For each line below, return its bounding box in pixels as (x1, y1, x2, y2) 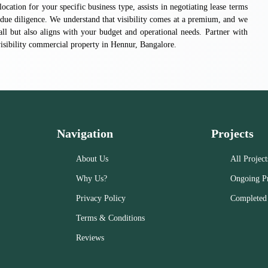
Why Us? (76, 174, 108, 184)
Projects (211, 127, 254, 141)
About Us (76, 154, 109, 164)
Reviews (76, 233, 105, 243)
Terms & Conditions (76, 214, 145, 223)
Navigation (57, 127, 114, 141)
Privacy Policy (76, 194, 126, 203)
